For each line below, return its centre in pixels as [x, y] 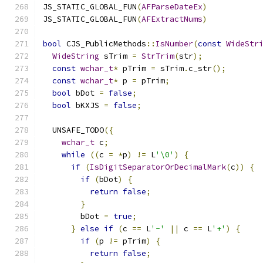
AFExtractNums [172, 19]
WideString [76, 56]
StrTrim [158, 56]
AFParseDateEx [172, 7]
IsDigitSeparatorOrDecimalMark [158, 167]
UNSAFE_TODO [73, 130]
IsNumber [174, 44]
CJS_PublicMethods [104, 44]
